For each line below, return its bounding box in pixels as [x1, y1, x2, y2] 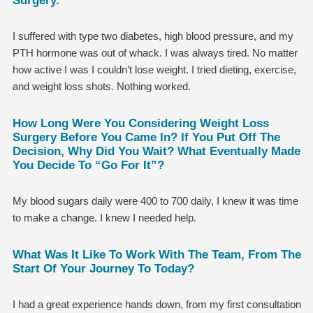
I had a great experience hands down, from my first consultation [12, 298, 301, 310]
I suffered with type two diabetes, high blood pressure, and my [12, 29, 293, 42]
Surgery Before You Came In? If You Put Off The [12, 129, 280, 144]
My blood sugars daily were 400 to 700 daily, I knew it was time [12, 194, 298, 207]
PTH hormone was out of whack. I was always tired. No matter [12, 46, 298, 59]
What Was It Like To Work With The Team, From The [12, 247, 301, 261]
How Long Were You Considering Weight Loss [12, 115, 269, 130]
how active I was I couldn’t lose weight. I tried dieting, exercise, [12, 63, 296, 75]
